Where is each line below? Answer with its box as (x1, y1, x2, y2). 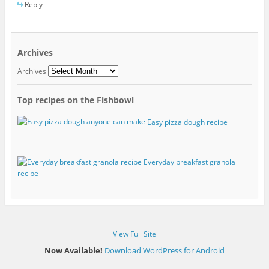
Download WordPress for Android (104, 245, 225, 256)
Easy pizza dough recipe (147, 116, 228, 127)
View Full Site (113, 229, 156, 240)
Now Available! (44, 245, 103, 256)
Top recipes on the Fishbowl (17, 94, 134, 106)
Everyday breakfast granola (143, 157, 235, 168)
